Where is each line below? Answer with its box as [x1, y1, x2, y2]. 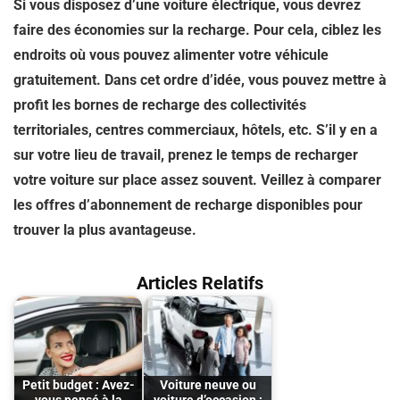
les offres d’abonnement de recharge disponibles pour [13, 196, 362, 214]
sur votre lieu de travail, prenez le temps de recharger [13, 146, 358, 164]
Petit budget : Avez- [21, 377, 135, 393]
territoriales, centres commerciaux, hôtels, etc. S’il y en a [13, 121, 378, 139]
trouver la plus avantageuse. [13, 221, 196, 239]
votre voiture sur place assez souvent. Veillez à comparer [13, 171, 381, 189]
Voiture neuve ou [159, 377, 256, 393]
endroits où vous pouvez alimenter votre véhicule [13, 46, 329, 64]
